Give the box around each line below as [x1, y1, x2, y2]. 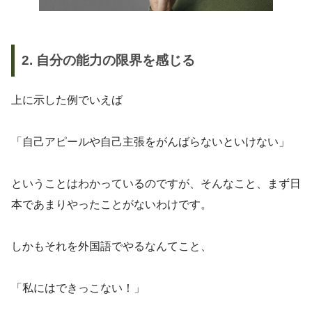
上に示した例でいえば [11, 93, 123, 106]
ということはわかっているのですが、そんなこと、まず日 [11, 177, 301, 189]
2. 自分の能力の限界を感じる [21, 52, 195, 68]
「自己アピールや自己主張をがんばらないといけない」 [11, 135, 290, 148]
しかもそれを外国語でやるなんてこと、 [11, 240, 212, 252]
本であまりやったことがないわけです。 [11, 198, 212, 210]
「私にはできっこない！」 [11, 281, 145, 294]
